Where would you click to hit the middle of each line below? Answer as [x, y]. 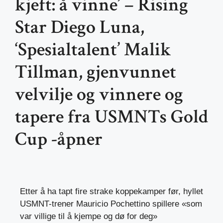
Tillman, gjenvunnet [96, 72]
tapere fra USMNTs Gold [111, 117]
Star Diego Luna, [80, 27]
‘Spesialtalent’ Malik [93, 50]
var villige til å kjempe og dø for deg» [89, 217]
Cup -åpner [59, 139]
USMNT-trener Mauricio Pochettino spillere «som [111, 204]
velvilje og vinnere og [99, 95]
